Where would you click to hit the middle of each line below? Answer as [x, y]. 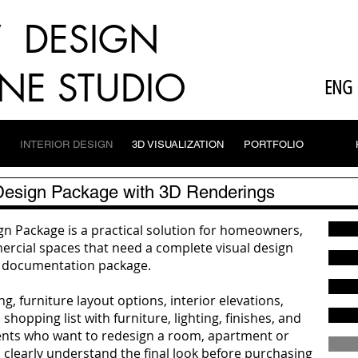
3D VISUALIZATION [178, 144]
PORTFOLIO [274, 144]
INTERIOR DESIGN [66, 144]
